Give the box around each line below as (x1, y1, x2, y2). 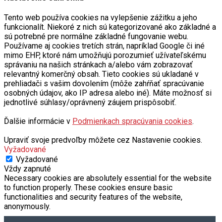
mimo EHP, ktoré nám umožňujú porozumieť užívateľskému (4, 51, 206, 60)
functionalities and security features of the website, (4, 192, 182, 202)
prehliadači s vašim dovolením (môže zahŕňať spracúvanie (4, 79, 204, 88)
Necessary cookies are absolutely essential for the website (4, 173, 212, 183)
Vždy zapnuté (4, 164, 51, 173)
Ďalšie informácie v (4, 116, 72, 126)
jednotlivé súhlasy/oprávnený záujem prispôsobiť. (4, 98, 176, 107)
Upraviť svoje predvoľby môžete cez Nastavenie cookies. (4, 135, 202, 145)
